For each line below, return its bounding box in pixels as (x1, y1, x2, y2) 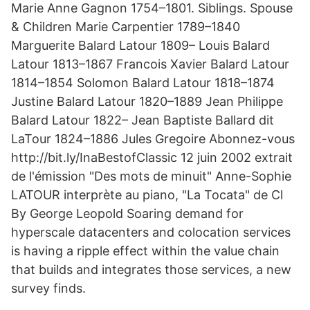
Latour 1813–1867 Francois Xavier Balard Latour (11, 57, 289, 71)
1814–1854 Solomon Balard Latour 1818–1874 (11, 75, 275, 90)
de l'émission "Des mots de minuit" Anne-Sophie (11, 169, 291, 183)
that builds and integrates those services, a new (11, 262, 291, 277)
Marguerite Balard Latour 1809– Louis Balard (11, 38, 270, 53)
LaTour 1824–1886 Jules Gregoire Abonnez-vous (11, 131, 295, 146)
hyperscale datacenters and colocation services (11, 225, 291, 239)
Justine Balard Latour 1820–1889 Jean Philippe (11, 94, 283, 109)
